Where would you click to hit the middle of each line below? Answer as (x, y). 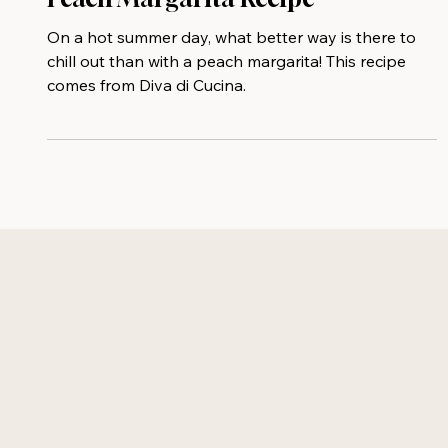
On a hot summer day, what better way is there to (231, 76)
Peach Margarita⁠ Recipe (180, 37)
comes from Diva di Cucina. (146, 124)
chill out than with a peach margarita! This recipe (226, 100)
